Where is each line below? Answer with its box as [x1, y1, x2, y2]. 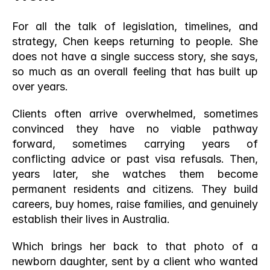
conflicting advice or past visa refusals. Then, [12, 152, 258, 165]
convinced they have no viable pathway [12, 122, 258, 135]
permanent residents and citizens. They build [12, 183, 258, 195]
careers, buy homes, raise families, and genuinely [12, 198, 258, 210]
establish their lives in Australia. [12, 213, 170, 225]
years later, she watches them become [12, 168, 258, 180]
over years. [12, 80, 68, 93]
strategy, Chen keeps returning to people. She [12, 35, 258, 48]
